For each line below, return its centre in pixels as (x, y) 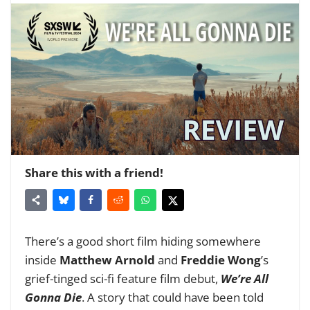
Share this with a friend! (94, 172)
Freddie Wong (221, 260)
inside (42, 260)
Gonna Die (53, 298)
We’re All (245, 279)
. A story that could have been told (173, 298)
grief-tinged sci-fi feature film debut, (123, 279)
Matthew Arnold (107, 260)
